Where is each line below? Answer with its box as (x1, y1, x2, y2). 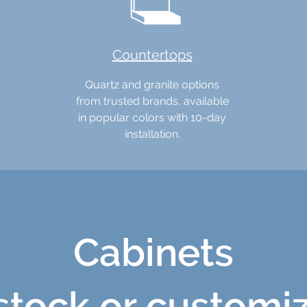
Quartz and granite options (85, 78, 219, 91)
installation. (124, 127, 180, 140)
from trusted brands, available (75, 95, 229, 108)
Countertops (112, 47, 193, 63)
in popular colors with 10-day (78, 111, 226, 124)
